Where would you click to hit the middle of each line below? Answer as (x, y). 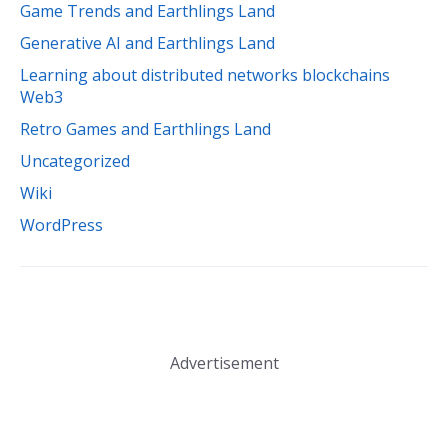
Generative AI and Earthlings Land (147, 43)
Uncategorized (75, 161)
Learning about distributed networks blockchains (205, 75)
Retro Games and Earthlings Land (145, 129)
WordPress (61, 225)
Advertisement (224, 363)
